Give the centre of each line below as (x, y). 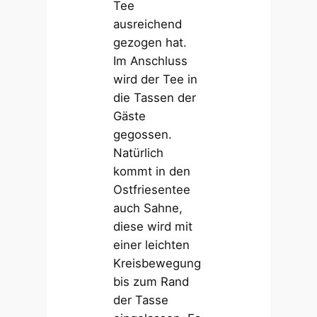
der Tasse (141, 300)
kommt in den (152, 172)
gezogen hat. (150, 43)
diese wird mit (153, 227)
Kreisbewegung (157, 264)
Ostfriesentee (152, 190)
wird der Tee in (156, 80)
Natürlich (139, 153)
